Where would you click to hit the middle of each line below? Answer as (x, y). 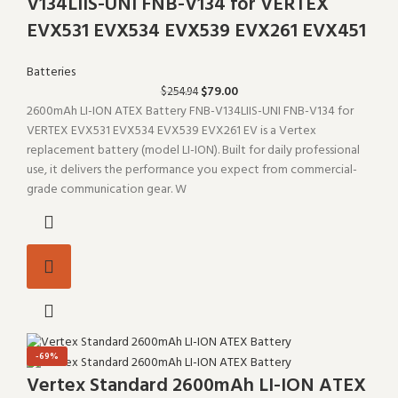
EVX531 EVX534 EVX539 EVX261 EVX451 (196, 32)
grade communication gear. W (107, 190)
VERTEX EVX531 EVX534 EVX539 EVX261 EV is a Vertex (171, 131)
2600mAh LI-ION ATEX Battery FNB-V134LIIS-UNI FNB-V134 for (190, 112)
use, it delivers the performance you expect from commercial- (192, 171)
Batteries (51, 73)
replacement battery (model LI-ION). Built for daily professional (193, 151)
